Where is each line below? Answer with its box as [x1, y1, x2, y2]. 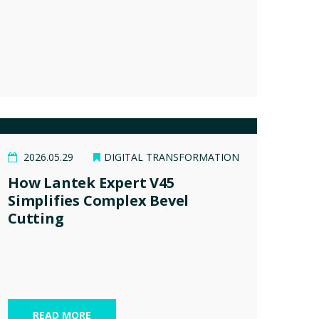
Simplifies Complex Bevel [8, 190, 189, 210]
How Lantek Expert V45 [8, 172, 174, 192]
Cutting [8, 208, 64, 228]
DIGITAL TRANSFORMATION [104, 150, 239, 164]
